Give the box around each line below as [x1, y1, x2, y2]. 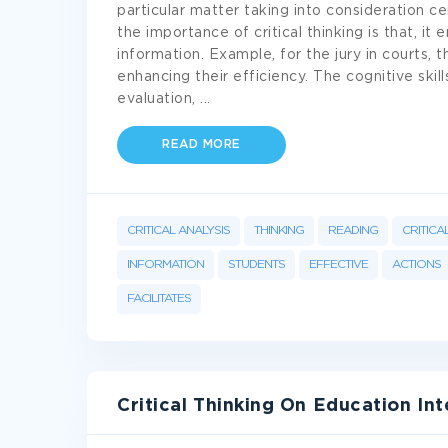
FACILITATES [127, 293, 191, 304]
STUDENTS [228, 259, 285, 270]
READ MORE [162, 139, 241, 150]
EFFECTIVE [309, 259, 368, 270]
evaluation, [117, 93, 200, 105]
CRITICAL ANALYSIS [127, 225, 230, 236]
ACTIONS [392, 259, 441, 270]
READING [328, 225, 378, 236]
